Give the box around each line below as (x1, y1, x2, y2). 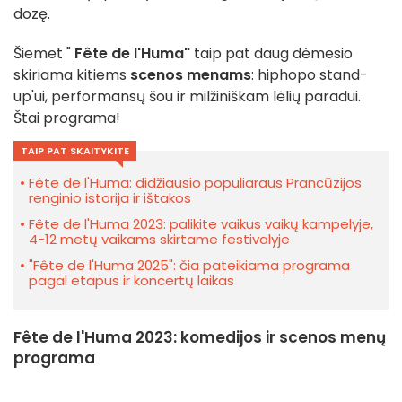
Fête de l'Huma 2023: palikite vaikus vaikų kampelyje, (29, 214, 373, 234)
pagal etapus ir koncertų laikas (29, 271, 234, 291)
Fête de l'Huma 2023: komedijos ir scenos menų (13, 327, 386, 349)
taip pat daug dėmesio (190, 43, 353, 65)
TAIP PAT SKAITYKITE (21, 144, 129, 159)
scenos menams (130, 65, 251, 86)
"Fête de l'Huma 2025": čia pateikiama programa (29, 256, 350, 275)
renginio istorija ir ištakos (29, 188, 191, 208)
